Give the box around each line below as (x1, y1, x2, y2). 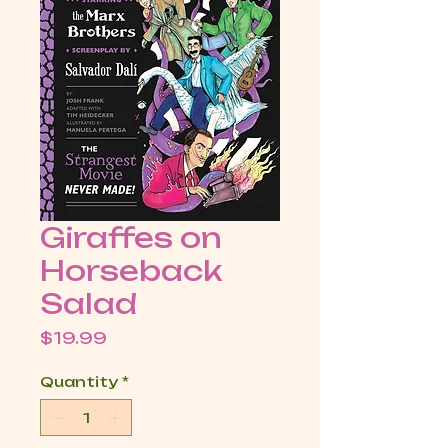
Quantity (40, 373, 118, 391)
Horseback (40, 253, 222, 289)
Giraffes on (40, 220, 222, 256)
